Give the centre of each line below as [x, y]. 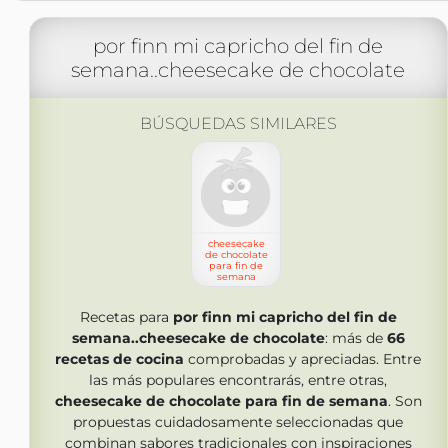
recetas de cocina [119, 359]
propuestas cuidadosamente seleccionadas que [238, 422]
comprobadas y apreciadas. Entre [302, 359]
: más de [355, 338]
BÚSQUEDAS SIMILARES [238, 123]
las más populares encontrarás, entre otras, [238, 380]
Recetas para [126, 317]
